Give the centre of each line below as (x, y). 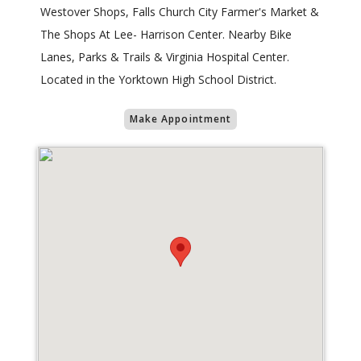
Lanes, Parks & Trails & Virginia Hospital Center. (165, 57)
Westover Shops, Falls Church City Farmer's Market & (180, 12)
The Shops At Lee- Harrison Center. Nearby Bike (166, 35)
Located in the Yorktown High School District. (158, 80)
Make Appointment (180, 119)
